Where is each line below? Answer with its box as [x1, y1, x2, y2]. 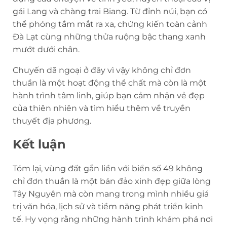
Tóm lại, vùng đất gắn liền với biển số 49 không [13, 164, 203, 174]
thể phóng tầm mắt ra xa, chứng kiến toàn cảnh [13, 19, 207, 29]
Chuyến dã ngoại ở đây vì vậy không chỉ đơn [13, 65, 191, 75]
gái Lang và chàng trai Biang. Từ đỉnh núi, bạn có [13, 6, 207, 16]
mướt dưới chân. [13, 44, 80, 54]
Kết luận [13, 137, 66, 152]
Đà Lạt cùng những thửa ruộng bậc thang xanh [13, 31, 206, 42]
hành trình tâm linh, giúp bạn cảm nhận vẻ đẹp [13, 90, 205, 100]
